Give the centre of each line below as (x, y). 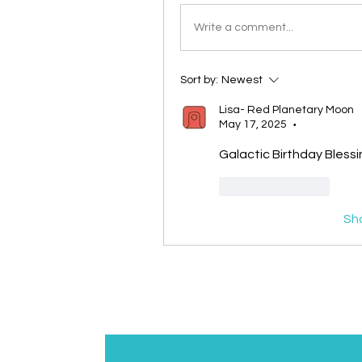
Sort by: (199, 80)
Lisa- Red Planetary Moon (286, 110)
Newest (242, 80)
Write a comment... (244, 27)
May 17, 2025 (253, 125)
